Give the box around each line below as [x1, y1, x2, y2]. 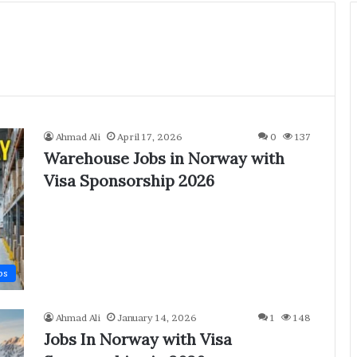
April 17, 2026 [117, 131, 182, 143]
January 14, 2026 [117, 312, 197, 324]
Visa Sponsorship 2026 [44, 171, 214, 190]
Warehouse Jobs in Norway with [44, 148, 284, 168]
